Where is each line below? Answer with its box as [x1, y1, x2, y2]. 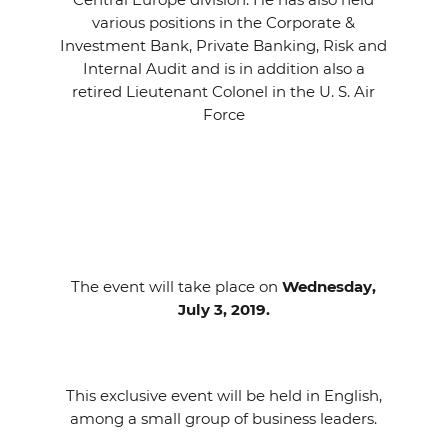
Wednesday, [278, 277, 377, 296]
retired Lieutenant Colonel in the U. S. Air [72, 82, 376, 101]
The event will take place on [71, 277, 279, 296]
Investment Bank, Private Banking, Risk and [60, 36, 388, 55]
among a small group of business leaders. [70, 409, 378, 428]
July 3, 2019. [177, 300, 270, 319]
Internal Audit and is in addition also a [82, 59, 365, 78]
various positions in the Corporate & [92, 13, 356, 32]
